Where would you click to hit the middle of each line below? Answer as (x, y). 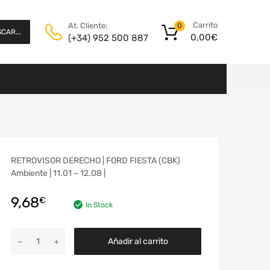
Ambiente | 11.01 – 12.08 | (58, 173)
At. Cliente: (88, 25)
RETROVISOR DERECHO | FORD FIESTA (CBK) (96, 160)
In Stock (99, 205)
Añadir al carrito (138, 241)
